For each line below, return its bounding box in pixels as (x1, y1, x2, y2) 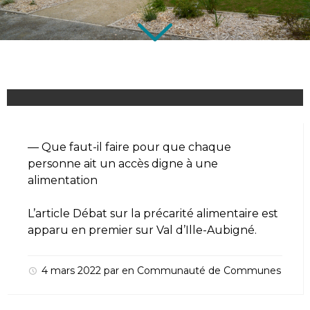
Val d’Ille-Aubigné (156, 224, 255, 237)
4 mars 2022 (42, 264, 104, 277)
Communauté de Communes (137, 264, 281, 277)
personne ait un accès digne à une (28, 157, 218, 170)
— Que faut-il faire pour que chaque (28, 140, 231, 154)
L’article (28, 207, 73, 220)
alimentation (28, 174, 98, 187)
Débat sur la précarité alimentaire (73, 207, 259, 220)
